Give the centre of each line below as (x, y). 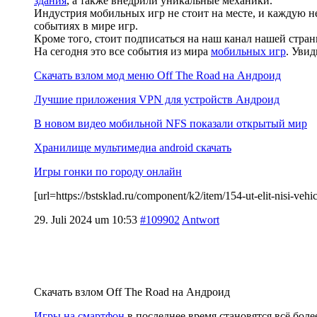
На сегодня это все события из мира (122, 51)
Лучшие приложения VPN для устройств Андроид (157, 99)
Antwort (201, 219)
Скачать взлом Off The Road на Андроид (132, 292)
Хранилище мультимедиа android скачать (133, 147)
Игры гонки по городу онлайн (108, 171)
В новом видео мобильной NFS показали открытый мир (171, 123)
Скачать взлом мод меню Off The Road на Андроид (157, 75)
